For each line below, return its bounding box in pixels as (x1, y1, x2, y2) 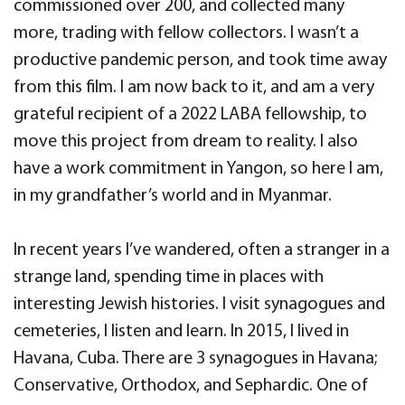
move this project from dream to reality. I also (14, 133, 358, 151)
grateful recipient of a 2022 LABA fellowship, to (14, 106, 367, 124)
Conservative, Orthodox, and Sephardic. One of (14, 377, 368, 395)
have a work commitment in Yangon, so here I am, (14, 160, 383, 178)
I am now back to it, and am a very (120, 79, 374, 97)
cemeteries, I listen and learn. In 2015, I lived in (14, 323, 349, 341)
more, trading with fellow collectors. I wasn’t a (14, 24, 359, 42)
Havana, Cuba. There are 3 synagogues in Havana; (14, 350, 377, 368)
